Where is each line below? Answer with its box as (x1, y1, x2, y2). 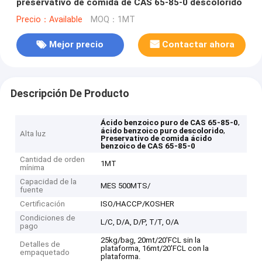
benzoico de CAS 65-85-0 (101, 142, 196, 151)
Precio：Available (16, 14, 82, 25)
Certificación (20, 199, 65, 209)
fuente (20, 185, 44, 195)
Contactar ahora (162, 39, 235, 50)
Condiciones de (20, 213, 76, 223)
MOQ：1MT (90, 14, 135, 25)
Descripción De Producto (10, 87, 129, 99)
